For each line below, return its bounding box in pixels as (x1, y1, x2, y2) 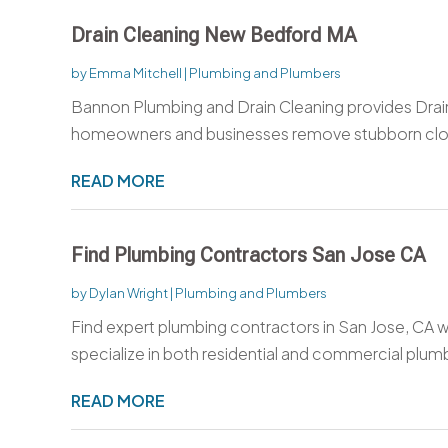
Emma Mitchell (88, 64, 182, 81)
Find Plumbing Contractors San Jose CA (70, 242, 426, 267)
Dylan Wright (88, 284, 168, 301)
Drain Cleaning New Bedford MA (70, 22, 357, 47)
